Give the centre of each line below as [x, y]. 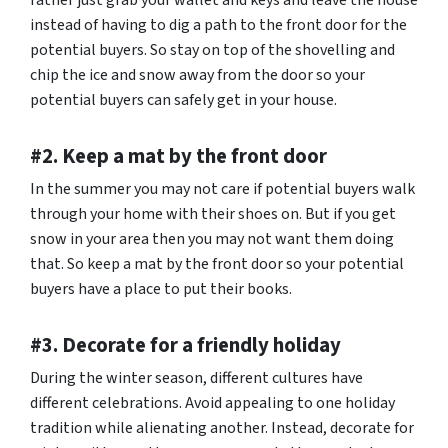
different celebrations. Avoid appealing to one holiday [212, 403]
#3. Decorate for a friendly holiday [185, 345]
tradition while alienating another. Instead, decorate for [222, 428]
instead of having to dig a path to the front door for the [218, 25]
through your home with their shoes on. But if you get [213, 214]
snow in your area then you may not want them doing [212, 239]
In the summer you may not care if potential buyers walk [222, 189]
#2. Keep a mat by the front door [178, 156]
